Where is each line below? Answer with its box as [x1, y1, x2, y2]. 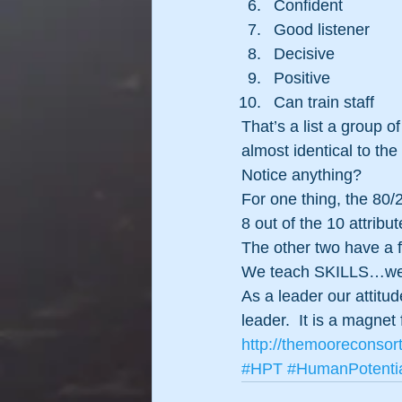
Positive [274, 68, 330, 87]
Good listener [274, 20, 370, 39]
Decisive [274, 44, 335, 63]
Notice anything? [241, 165, 362, 184]
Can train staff [274, 92, 374, 111]
